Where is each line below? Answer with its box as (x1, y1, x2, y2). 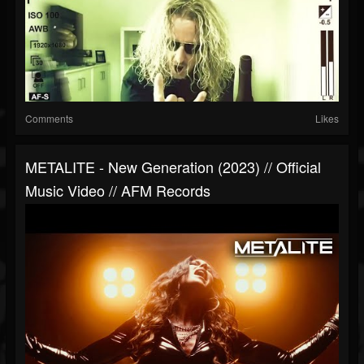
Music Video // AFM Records (25, 180, 210, 201)
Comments (25, 111, 73, 126)
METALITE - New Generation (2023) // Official (25, 156, 321, 178)
